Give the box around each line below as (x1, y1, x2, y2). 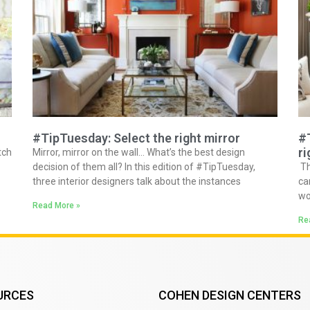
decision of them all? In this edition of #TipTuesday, (33, 161, 256, 173)
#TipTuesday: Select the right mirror (33, 131, 241, 146)
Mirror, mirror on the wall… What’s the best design (33, 147, 246, 158)
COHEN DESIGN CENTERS (158, 288, 301, 303)
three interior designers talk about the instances (33, 176, 241, 188)
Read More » (33, 201, 81, 211)
